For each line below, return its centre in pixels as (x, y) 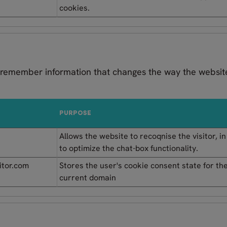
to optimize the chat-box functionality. (129, 148)
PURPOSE (75, 113)
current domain (88, 177)
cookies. (74, 8)
